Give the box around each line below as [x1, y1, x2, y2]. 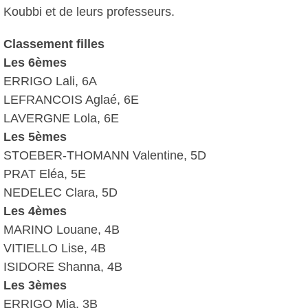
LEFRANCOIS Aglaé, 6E [3, 93, 139, 107]
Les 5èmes [3, 130, 67, 144]
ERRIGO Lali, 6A [3, 74, 97, 88]
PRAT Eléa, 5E [3, 167, 86, 181]
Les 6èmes [3, 56, 67, 69]
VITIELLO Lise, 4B [3, 241, 106, 255]
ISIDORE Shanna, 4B [3, 260, 122, 274]
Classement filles [3, 37, 104, 51]
